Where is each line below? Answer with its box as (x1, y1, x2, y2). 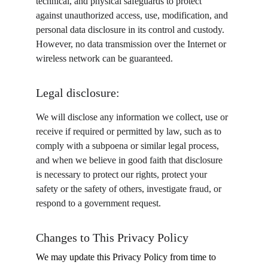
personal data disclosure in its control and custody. (36, 25, 227, 35)
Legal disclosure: (36, 86, 120, 99)
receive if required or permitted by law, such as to (36, 126, 224, 136)
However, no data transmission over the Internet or (36, 39, 229, 49)
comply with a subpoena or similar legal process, (36, 141, 221, 151)
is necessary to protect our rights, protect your (36, 169, 209, 179)
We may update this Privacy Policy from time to (36, 252, 218, 262)
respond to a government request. (36, 198, 161, 208)
